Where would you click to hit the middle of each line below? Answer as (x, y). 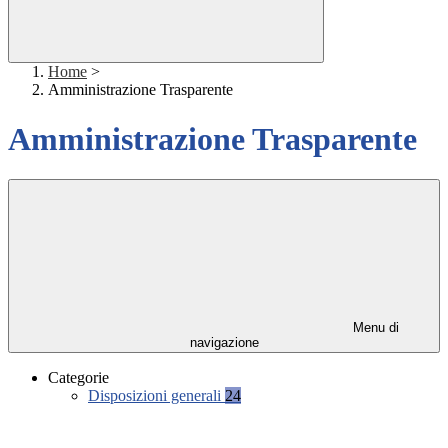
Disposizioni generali (156, 396)
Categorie (78, 378)
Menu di (374, 328)
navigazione (224, 343)
